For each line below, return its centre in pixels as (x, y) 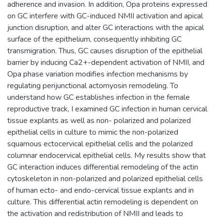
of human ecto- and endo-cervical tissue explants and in (101, 190)
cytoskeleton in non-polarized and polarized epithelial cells (105, 178)
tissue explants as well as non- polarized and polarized (99, 120)
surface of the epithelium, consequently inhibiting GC (94, 39)
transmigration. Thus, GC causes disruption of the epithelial (105, 51)
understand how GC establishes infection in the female (99, 97)
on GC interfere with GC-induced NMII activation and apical (105, 16)
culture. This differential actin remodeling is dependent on (103, 202)
